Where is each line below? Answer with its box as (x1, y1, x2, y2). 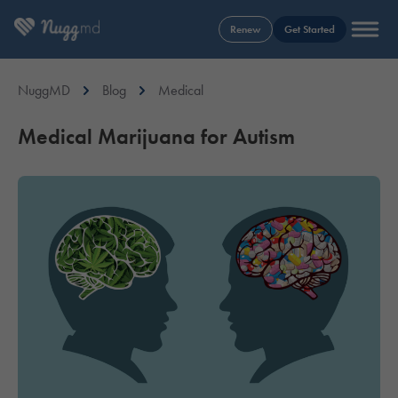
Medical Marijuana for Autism (18, 122, 295, 150)
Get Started (284, 21, 335, 36)
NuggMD (18, 80, 70, 99)
